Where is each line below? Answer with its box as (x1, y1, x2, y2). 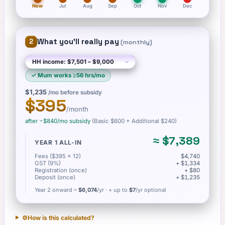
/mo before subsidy (47, 89, 102, 96)
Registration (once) (35, 167, 87, 174)
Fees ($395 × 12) (35, 153, 81, 160)
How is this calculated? (27, 213, 94, 221)
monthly (123, 38, 150, 46)
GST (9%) (35, 160, 61, 167)
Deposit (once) (35, 174, 75, 181)
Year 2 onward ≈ (35, 186, 78, 193)
